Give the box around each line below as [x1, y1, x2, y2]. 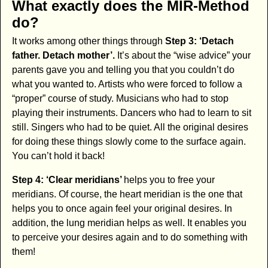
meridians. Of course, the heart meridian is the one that [11, 188, 242, 199]
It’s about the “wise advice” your [117, 50, 251, 60]
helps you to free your [123, 174, 215, 185]
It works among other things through [11, 35, 165, 46]
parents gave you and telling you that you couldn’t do [11, 64, 234, 75]
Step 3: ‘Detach [165, 35, 234, 46]
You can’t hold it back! [11, 150, 105, 161]
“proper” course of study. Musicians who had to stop [11, 93, 229, 103]
